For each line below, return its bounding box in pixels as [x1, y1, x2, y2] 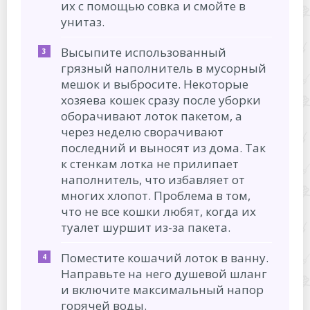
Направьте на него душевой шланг [61, 266, 267, 282]
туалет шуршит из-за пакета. [61, 219, 230, 235]
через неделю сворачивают [61, 124, 224, 140]
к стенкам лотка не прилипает [61, 156, 239, 172]
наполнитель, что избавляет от [61, 172, 245, 188]
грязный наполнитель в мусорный [61, 60, 266, 76]
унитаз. [61, 14, 104, 30]
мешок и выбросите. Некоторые [61, 76, 248, 92]
